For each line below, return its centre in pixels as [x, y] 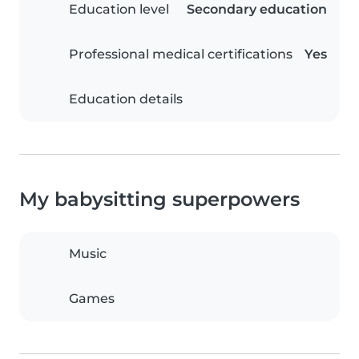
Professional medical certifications [181, 54]
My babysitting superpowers [159, 199]
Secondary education [257, 9]
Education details [126, 99]
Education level [119, 9]
